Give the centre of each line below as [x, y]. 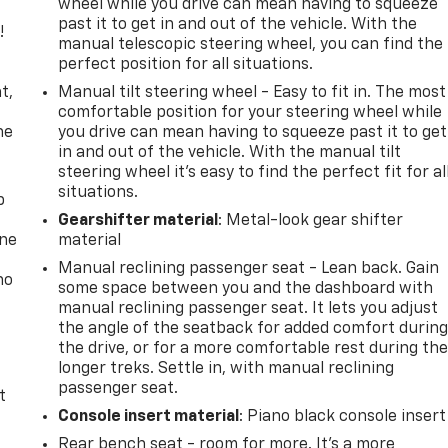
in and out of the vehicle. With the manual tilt [230, 152]
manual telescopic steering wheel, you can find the [251, 44]
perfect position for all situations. [186, 64]
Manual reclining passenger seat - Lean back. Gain [249, 268]
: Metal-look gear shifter [311, 220]
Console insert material [149, 416]
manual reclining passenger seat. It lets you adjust [248, 308]
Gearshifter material [138, 220]
